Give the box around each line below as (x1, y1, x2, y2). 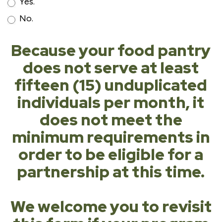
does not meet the (39, 109, 182, 130)
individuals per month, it (17, 92, 205, 113)
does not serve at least (23, 57, 199, 78)
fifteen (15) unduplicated (14, 74, 208, 96)
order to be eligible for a (18, 144, 204, 165)
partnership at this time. (17, 161, 205, 182)
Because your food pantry (11, 40, 211, 61)
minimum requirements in (11, 126, 210, 148)
